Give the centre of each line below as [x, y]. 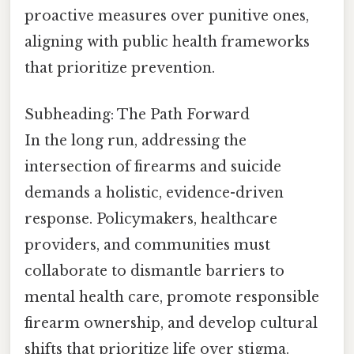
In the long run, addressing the [136, 141]
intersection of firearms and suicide [153, 167]
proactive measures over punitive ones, [167, 16]
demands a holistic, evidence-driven [154, 193]
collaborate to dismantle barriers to [154, 271]
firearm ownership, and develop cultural [171, 324]
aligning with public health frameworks [167, 42]
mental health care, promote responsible [172, 298]
